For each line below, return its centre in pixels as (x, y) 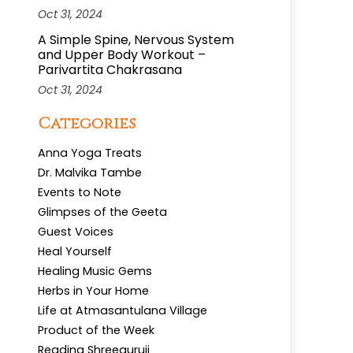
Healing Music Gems (95, 271)
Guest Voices (76, 232)
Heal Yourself (75, 252)
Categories (87, 124)
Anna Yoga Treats (90, 153)
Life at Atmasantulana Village (123, 311)
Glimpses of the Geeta (102, 212)
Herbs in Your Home (93, 291)
